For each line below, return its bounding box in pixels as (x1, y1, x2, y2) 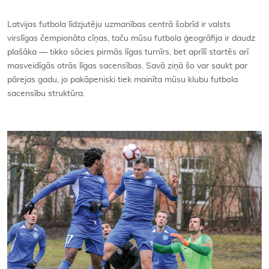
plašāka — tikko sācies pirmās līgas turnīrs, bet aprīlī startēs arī (7, 48, 249, 56)
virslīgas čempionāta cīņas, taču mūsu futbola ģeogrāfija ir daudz (7, 34, 255, 43)
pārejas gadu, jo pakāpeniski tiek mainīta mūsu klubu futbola (7, 76, 238, 84)
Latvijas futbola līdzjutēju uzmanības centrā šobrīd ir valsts (7, 20, 231, 29)
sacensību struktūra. (7, 89, 85, 98)
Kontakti (116, 19, 153, 27)
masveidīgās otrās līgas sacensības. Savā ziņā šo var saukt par (7, 62, 247, 70)
